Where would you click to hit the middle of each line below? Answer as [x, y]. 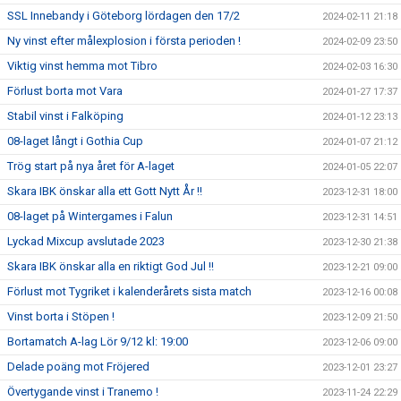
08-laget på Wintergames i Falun [90, 216]
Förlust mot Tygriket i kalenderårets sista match [129, 291]
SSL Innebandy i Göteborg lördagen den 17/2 [124, 16]
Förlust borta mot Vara [65, 91]
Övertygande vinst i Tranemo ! [83, 392]
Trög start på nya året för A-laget [91, 166]
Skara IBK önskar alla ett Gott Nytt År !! [105, 191]
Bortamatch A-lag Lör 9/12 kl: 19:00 [98, 341]
